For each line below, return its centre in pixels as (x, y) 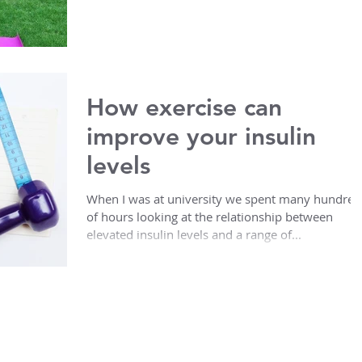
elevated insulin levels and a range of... (194, 235)
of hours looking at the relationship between (210, 217)
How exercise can (184, 108)
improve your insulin (201, 137)
